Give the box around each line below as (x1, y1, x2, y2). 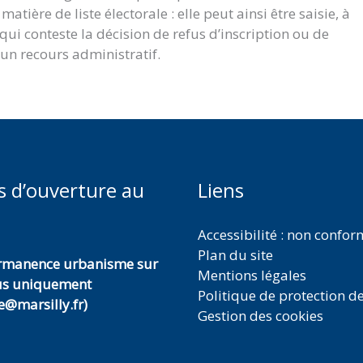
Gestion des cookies (198, 306, 323, 325)
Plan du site (198, 246, 273, 264)
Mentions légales (198, 266, 306, 284)
